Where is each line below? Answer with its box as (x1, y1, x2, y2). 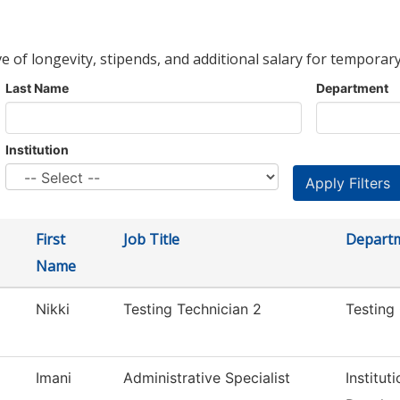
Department (316, 80, 388, 96)
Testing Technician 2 (123, 300, 262, 319)
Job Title (123, 229, 179, 250)
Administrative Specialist (123, 369, 290, 387)
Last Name (5, 80, 69, 96)
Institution (5, 142, 69, 158)
